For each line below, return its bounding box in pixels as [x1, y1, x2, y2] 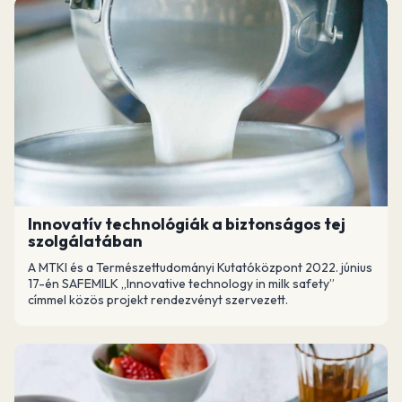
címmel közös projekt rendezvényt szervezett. [28, 292, 288, 308]
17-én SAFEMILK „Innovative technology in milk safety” [28, 275, 335, 292]
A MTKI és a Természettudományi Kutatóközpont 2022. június [28, 259, 372, 275]
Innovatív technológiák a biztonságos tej [28, 214, 345, 234]
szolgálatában [28, 231, 143, 251]
